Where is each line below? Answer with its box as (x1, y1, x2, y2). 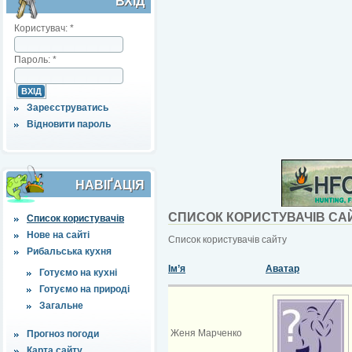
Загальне (39, 299, 83, 311)
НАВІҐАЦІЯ (75, 178, 145, 192)
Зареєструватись (27, 101, 108, 113)
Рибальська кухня (27, 245, 112, 257)
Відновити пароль (27, 118, 111, 130)
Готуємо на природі (39, 283, 130, 295)
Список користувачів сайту (168, 233, 287, 245)
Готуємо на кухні (39, 266, 117, 278)
